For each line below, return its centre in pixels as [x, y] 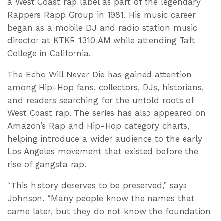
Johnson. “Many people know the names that [101, 198]
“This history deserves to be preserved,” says [97, 185]
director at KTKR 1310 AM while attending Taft [101, 40]
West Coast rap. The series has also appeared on [107, 113]
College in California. [49, 53]
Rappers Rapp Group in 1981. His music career [102, 15]
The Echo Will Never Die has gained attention [100, 74]
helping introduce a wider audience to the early [105, 138]
